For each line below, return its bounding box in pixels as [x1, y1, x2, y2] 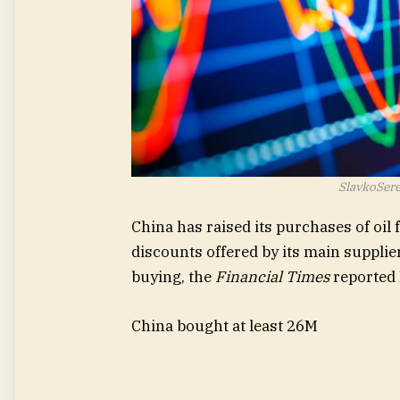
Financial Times [215, 267, 329, 287]
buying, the [131, 267, 215, 287]
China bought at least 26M [131, 315, 318, 336]
